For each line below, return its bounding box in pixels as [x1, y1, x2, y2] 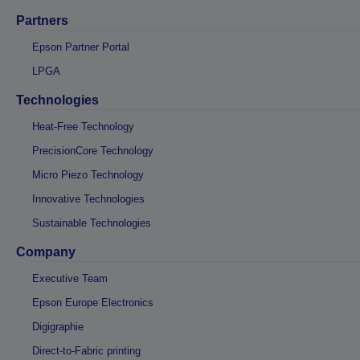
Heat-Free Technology [32, 121, 134, 133]
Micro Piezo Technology [32, 169, 144, 182]
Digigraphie [32, 321, 84, 333]
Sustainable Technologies [32, 217, 151, 230]
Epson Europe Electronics [32, 297, 153, 309]
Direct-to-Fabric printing [32, 345, 141, 358]
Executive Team [32, 272, 108, 285]
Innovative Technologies [32, 193, 145, 206]
